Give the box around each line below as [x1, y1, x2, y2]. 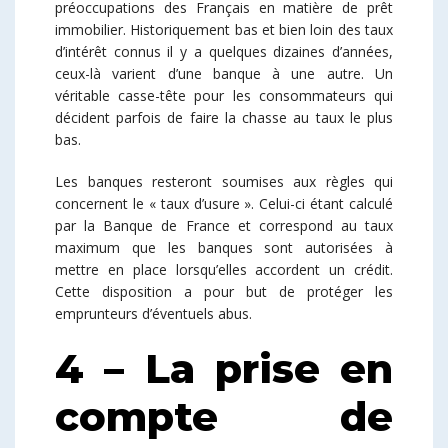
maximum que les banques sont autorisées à [55, 237, 393, 257]
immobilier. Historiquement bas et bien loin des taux [55, 19, 393, 39]
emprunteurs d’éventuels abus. [55, 303, 252, 323]
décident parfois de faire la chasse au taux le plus [55, 107, 393, 127]
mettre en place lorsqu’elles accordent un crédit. [55, 259, 393, 279]
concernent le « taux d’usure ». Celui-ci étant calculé [55, 193, 393, 213]
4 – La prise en [55, 343, 393, 393]
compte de [55, 391, 393, 441]
